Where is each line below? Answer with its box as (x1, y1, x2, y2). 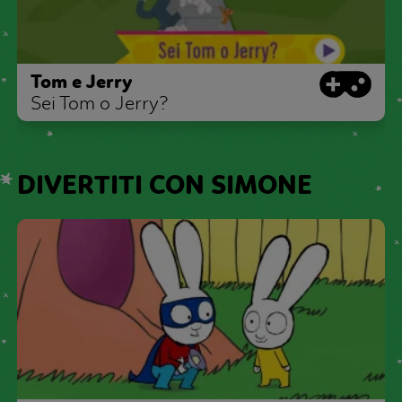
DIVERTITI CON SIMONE (16, 168, 312, 201)
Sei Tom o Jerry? (30, 91, 169, 115)
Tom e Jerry (30, 68, 133, 93)
